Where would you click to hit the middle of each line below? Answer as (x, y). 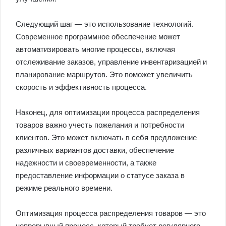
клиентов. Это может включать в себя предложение (106, 138)
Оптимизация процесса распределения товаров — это (111, 213)
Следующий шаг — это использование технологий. (104, 24)
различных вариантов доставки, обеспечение (95, 150)
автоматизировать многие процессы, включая (95, 49)
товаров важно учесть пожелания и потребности (100, 125)
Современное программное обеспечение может (98, 37)
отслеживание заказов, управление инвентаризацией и (111, 62)
